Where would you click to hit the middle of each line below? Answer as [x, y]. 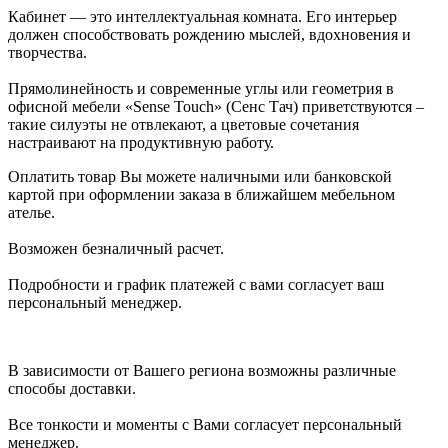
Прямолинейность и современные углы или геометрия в [201, 88]
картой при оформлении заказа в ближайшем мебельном [201, 194]
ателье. [31, 212]
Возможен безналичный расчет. [116, 248]
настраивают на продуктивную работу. [141, 142]
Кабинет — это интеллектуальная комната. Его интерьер [202, 16]
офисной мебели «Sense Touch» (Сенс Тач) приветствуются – [216, 106]
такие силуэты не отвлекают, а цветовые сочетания [183, 124]
